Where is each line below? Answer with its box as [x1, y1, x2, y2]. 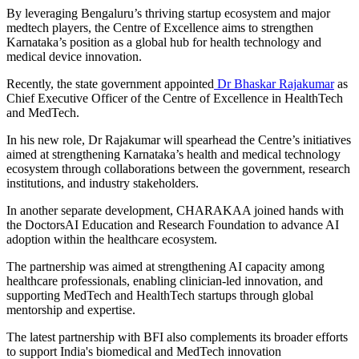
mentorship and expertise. [6, 302, 135, 317]
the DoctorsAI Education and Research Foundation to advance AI [6, 217, 339, 232]
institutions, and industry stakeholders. [6, 175, 199, 190]
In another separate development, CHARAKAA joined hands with [6, 203, 344, 217]
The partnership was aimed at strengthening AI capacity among [6, 259, 325, 273]
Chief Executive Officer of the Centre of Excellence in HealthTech [6, 91, 343, 105]
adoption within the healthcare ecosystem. [6, 232, 217, 246]
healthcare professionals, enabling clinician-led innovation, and [6, 273, 323, 288]
